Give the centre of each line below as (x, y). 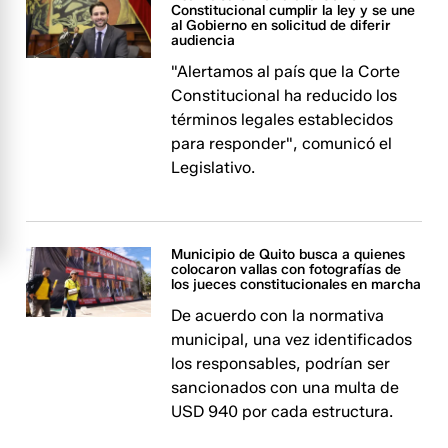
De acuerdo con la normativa (278, 315)
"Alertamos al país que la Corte (286, 71)
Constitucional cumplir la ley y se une (293, 10)
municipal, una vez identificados (292, 339)
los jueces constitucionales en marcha (296, 284)
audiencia (203, 40)
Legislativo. (213, 167)
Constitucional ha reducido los (284, 95)
